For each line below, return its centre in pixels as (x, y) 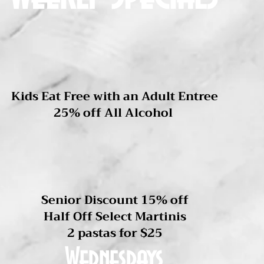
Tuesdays (115, 177)
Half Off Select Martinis (115, 217)
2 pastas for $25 (115, 233)
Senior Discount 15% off (115, 200)
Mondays (122, 56)
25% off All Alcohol (115, 113)
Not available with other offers (114, 29)
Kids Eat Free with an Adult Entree (115, 96)
